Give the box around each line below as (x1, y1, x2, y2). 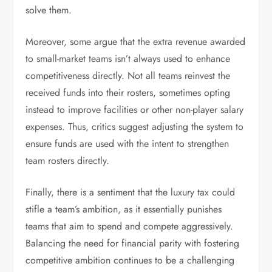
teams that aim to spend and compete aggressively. (25, 219, 234, 233)
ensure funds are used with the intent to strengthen (25, 137, 229, 151)
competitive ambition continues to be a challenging (25, 253, 235, 267)
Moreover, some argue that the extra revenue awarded (25, 35, 246, 49)
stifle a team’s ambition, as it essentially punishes (25, 202, 222, 216)
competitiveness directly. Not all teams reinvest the (25, 69, 231, 83)
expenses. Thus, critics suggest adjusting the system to (25, 120, 244, 134)
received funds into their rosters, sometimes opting (25, 86, 231, 100)
